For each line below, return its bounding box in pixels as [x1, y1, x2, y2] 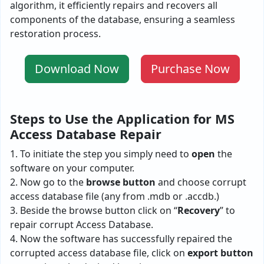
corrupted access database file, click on [10, 246, 187, 260]
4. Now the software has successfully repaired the [10, 232, 232, 246]
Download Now [34, 61, 119, 77]
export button [187, 246, 253, 260]
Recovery [177, 204, 220, 217]
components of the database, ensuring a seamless [10, 13, 235, 27]
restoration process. [10, 27, 101, 41]
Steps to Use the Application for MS [10, 110, 235, 128]
